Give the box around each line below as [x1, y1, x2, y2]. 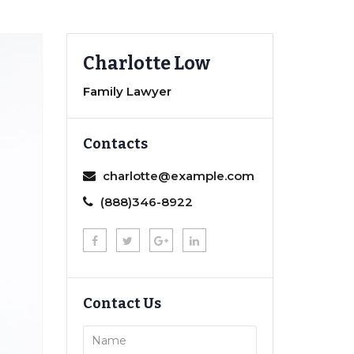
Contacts [82, 135, 148, 153]
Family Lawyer [82, 84, 171, 100]
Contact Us [82, 295, 161, 313]
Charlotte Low [82, 52, 210, 75]
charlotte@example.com [102, 168, 254, 184]
